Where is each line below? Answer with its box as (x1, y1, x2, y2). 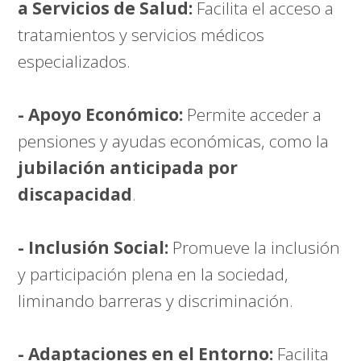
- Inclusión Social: (18, 236, 169, 259)
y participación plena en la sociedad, (18, 263, 289, 286)
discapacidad (18, 183, 133, 206)
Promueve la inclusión (168, 236, 341, 259)
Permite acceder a (183, 103, 322, 127)
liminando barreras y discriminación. (18, 289, 294, 313)
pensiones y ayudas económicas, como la (18, 130, 330, 153)
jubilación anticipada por (18, 156, 239, 180)
